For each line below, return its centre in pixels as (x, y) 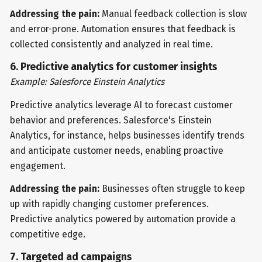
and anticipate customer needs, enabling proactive (117, 150)
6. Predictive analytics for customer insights (114, 67)
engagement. (38, 166)
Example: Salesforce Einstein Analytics (87, 81)
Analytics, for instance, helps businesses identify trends (127, 135)
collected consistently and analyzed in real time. (112, 44)
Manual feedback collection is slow (173, 13)
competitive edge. (48, 235)
